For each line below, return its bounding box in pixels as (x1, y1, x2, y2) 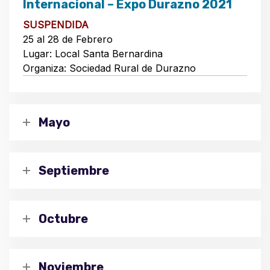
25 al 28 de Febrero (23, 33, 113, 45)
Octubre (39, 211, 88, 226)
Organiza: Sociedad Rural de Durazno (23, 61, 196, 74)
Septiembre (39, 163, 109, 178)
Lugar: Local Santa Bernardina (23, 47, 163, 60)
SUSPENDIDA (23, 18, 89, 31)
